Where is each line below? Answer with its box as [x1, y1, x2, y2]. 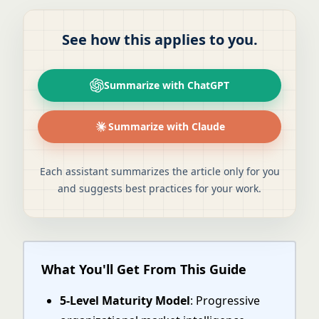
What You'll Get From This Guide [41, 261, 246, 278]
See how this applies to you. [61, 30, 258, 49]
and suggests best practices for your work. [58, 182, 261, 195]
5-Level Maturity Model [60, 293, 190, 308]
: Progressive [190, 293, 260, 308]
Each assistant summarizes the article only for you [39, 164, 280, 178]
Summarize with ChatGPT [104, 78, 229, 92]
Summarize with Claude [108, 120, 225, 133]
